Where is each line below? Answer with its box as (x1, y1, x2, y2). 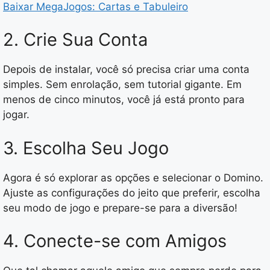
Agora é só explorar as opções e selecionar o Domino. (3, 171, 263, 184)
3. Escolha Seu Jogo (3, 137, 169, 159)
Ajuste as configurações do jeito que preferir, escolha (3, 186, 260, 199)
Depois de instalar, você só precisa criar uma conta (3, 63, 250, 76)
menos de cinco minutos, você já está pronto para (3, 93, 245, 106)
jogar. (3, 108, 30, 121)
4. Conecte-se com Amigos (3, 230, 227, 252)
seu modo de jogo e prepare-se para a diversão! (3, 201, 237, 214)
